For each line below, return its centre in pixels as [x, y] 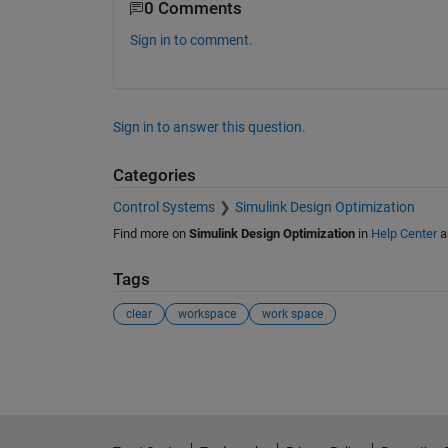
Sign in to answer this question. [209, 126]
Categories [154, 175]
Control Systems [163, 207]
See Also [152, 361]
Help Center [403, 234]
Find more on [150, 234]
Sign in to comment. [191, 39]
